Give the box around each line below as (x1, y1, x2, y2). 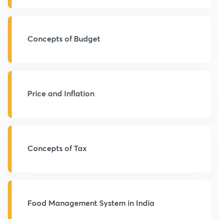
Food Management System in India (27, 197, 154, 208)
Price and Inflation (27, 88, 94, 98)
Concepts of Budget (27, 33, 100, 44)
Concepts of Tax (27, 143, 87, 153)
